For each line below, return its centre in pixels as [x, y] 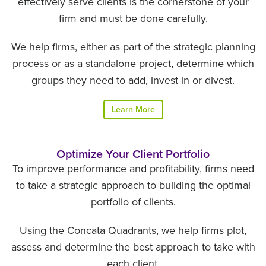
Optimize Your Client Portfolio [133, 154]
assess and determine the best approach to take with [133, 247]
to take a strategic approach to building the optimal [133, 185]
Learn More [133, 110]
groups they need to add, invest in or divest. [133, 80]
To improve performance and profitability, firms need [133, 169]
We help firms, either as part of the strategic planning [133, 47]
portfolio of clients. [133, 202]
